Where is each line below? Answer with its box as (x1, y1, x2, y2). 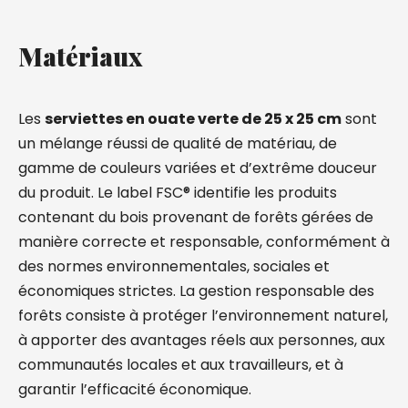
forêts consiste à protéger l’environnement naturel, (18, 305, 388, 326)
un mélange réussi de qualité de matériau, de (18, 133, 337, 154)
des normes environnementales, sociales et (18, 256, 330, 277)
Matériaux (18, 39, 142, 73)
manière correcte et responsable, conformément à (18, 231, 390, 252)
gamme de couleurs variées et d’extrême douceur (18, 158, 377, 178)
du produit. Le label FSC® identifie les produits (18, 182, 337, 203)
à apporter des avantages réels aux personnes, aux (18, 330, 385, 351)
